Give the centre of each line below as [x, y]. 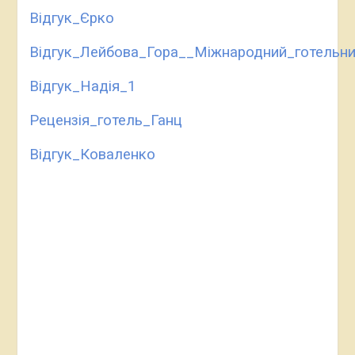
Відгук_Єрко [71, 18]
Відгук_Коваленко [92, 155]
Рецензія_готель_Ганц [105, 120]
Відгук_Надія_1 [82, 86]
